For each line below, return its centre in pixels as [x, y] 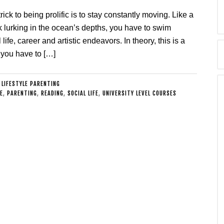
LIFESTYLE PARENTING [30, 84]
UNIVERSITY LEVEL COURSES [139, 93]
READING [52, 93]
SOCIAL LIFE [83, 93]
